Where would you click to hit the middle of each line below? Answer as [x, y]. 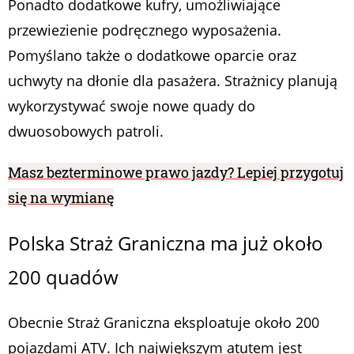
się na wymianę [61, 197]
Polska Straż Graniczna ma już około [166, 243]
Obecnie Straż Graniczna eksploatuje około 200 [164, 322]
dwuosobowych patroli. [86, 131]
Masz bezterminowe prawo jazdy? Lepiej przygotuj [176, 172]
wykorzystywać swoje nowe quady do [132, 105]
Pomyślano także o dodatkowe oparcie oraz [152, 55]
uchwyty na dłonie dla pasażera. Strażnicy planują [173, 80]
